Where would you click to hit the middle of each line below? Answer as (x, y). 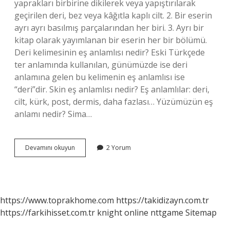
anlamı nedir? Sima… (53, 114)
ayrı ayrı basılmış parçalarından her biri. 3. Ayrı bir (109, 28)
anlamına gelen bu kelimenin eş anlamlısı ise (100, 77)
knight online (123, 213)
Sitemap (201, 213)
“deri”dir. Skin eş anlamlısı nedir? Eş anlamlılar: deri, (112, 89)
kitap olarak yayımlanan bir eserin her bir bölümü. (111, 40)
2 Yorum (119, 148)
